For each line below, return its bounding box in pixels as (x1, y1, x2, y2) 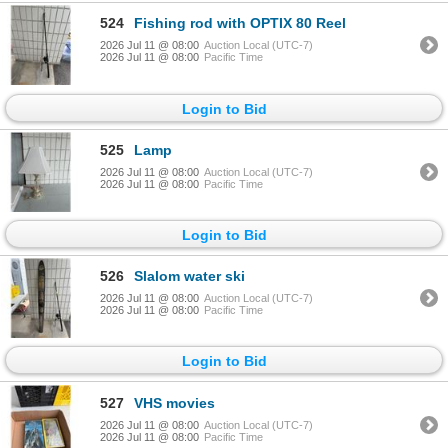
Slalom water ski (134, 268, 245, 285)
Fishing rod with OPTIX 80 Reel (134, 15, 346, 32)
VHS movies (134, 394, 215, 411)
